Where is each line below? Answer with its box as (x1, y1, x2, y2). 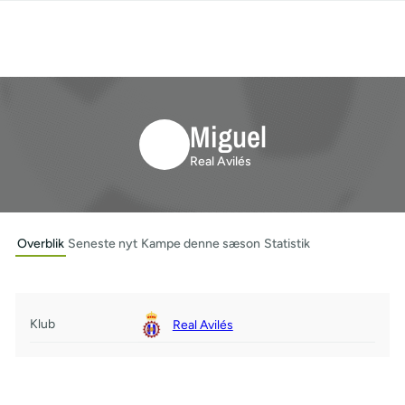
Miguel (189, 116, 267, 156)
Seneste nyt (67, 236, 137, 251)
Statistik (263, 236, 310, 251)
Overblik (16, 236, 64, 251)
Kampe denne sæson (140, 236, 260, 251)
